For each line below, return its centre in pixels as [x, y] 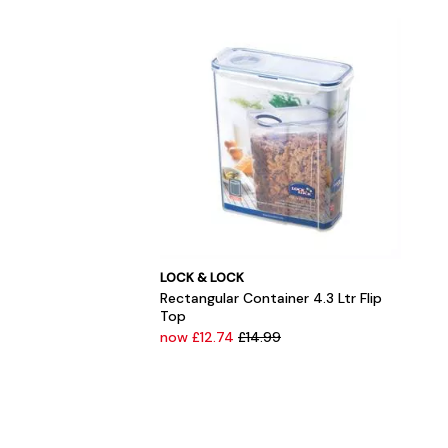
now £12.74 [199, 337]
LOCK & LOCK [202, 277]
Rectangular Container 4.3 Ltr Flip [271, 298]
